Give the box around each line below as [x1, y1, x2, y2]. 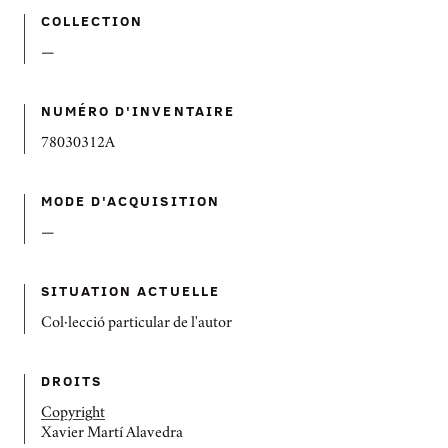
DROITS [41, 371, 103, 390]
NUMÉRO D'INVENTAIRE [41, 101, 235, 120]
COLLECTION [41, 11, 144, 30]
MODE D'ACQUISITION [41, 191, 220, 210]
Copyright [41, 407, 105, 421]
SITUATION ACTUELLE [41, 281, 220, 300]
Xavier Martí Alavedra [41, 427, 183, 441]
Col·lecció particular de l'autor [41, 317, 232, 331]
